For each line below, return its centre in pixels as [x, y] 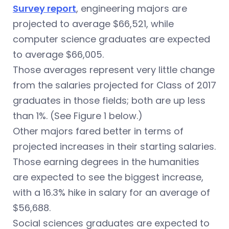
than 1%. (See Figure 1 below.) [78, 116]
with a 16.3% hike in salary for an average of [111, 192]
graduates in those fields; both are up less [109, 100]
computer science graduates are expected [111, 39]
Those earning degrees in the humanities [106, 162]
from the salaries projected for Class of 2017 [114, 85]
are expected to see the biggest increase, [108, 177]
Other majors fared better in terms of [98, 131]
